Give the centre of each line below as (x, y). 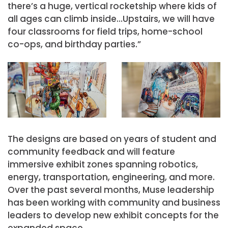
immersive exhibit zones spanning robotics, (103, 165)
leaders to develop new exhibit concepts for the (113, 216)
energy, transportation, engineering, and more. (111, 177)
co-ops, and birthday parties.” (74, 45)
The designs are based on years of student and (112, 139)
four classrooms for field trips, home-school (105, 32)
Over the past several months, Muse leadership (111, 190)
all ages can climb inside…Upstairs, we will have (111, 19)
